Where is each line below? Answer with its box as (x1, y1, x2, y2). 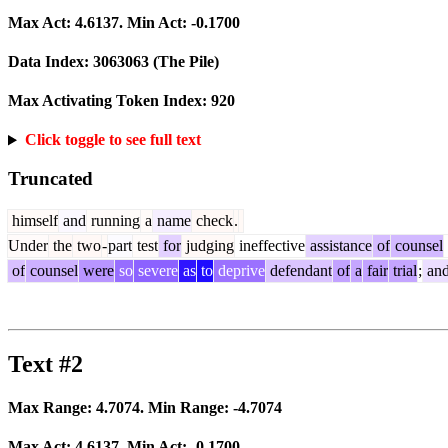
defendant (266, 261, 332, 279)
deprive (214, 261, 265, 279)
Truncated (8, 168, 93, 190)
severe (134, 261, 178, 279)
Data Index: (8, 52, 93, 70)
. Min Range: (140, 399, 233, 417)
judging (182, 236, 234, 254)
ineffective (235, 236, 305, 254)
